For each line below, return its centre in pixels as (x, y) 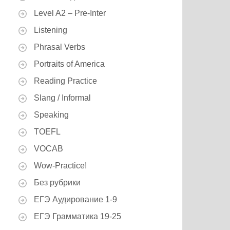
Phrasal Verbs (60, 47)
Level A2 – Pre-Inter (70, 13)
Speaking (51, 115)
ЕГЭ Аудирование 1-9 (75, 199)
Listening (51, 30)
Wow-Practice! (60, 166)
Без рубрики (57, 183)
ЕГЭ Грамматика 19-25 (78, 216)
